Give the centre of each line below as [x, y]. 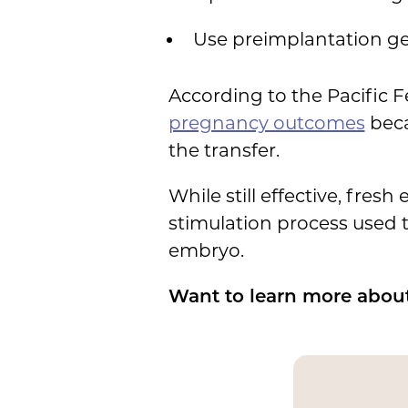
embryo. [206, 250]
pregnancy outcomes [266, 122]
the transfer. [224, 150]
